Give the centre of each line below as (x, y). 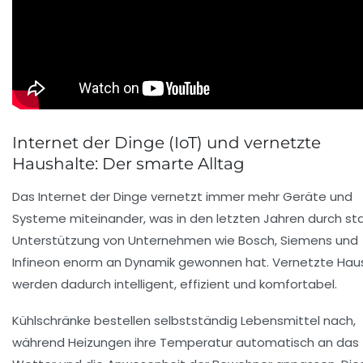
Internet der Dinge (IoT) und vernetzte (167, 142)
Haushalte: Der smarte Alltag (128, 163)
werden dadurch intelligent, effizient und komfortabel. (175, 284)
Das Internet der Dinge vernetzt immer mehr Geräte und (182, 196)
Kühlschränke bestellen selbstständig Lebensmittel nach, (184, 320)
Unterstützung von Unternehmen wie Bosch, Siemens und (185, 240)
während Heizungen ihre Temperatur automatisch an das (186, 342)
